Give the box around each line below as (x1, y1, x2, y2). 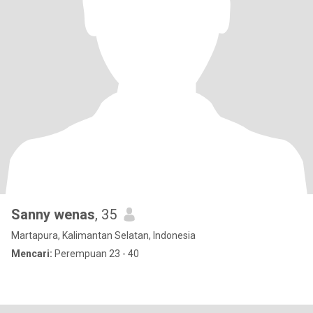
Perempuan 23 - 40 (52, 248, 139, 259)
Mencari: (11, 248, 52, 259)
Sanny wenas (11, 206, 95, 223)
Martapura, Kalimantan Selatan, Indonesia (11, 230, 196, 241)
